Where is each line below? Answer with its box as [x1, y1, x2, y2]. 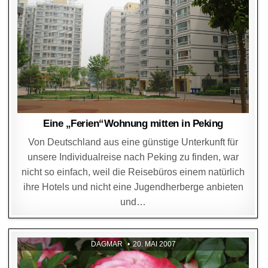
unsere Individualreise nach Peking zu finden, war [28, 151, 239, 162]
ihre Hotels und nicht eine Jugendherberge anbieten [23, 181, 243, 192]
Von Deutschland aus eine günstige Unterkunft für [28, 136, 239, 147]
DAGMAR [90, 239, 123, 248]
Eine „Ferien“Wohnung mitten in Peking [43, 117, 223, 129]
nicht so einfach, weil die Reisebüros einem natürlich [22, 166, 245, 177]
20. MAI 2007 [132, 239, 176, 248]
